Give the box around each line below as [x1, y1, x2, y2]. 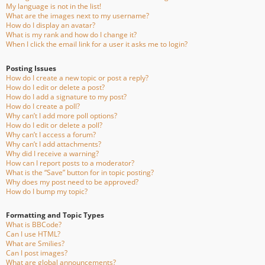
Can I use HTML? [6, 228, 60, 239]
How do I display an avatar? [6, 20, 95, 31]
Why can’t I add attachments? [6, 138, 101, 149]
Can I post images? [6, 247, 67, 258]
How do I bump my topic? [6, 186, 88, 196]
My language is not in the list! [6, 1, 101, 12]
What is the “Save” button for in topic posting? [6, 167, 154, 177]
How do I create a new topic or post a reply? [6, 72, 148, 83]
